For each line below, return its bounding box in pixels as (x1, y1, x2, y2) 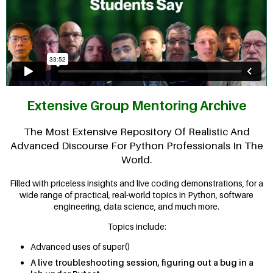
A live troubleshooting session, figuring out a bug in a (30, 257, 253, 268)
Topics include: (107, 221, 166, 232)
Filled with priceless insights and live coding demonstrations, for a (10, 178, 263, 189)
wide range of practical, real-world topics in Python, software (19, 190, 253, 200)
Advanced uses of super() (30, 241, 130, 252)
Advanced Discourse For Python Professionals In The (10, 140, 263, 152)
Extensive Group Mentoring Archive (26, 97, 247, 113)
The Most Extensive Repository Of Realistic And (23, 126, 250, 138)
